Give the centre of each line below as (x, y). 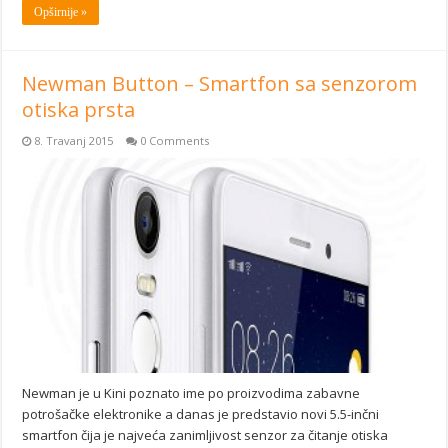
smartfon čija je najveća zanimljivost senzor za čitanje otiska (205, 435)
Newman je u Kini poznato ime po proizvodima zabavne (191, 393)
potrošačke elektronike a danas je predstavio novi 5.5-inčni (201, 414)
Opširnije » (61, 12)
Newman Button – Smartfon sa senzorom (220, 84)
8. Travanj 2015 (74, 141)
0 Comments (175, 141)
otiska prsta (79, 110)
